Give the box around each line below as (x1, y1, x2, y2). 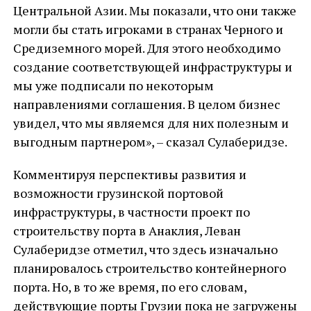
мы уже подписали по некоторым (12, 77, 214, 94)
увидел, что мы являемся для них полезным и (12, 115, 289, 131)
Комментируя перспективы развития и (12, 166, 246, 183)
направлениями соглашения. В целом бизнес (12, 96, 280, 112)
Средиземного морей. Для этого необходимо (12, 40, 280, 56)
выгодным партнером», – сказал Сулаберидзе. (12, 133, 287, 150)
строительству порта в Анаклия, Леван (12, 222, 241, 239)
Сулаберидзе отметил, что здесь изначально (12, 241, 278, 258)
